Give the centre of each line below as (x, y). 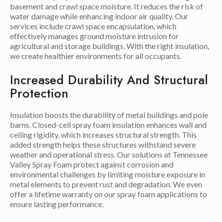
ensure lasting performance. (57, 204)
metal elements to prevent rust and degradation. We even (106, 184)
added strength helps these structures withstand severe (103, 144)
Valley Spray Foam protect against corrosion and (92, 164)
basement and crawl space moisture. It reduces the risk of (107, 6)
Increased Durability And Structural (109, 80)
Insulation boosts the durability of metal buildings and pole (109, 114)
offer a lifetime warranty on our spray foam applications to (109, 194)
